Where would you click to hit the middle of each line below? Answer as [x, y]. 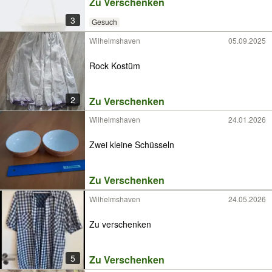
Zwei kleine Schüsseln [132, 144]
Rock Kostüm [115, 65]
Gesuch [104, 22]
